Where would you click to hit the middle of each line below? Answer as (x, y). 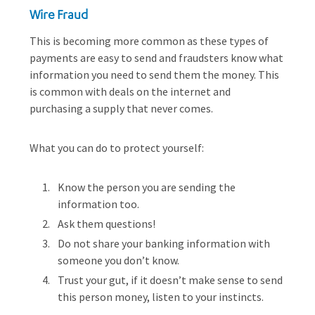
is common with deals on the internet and (130, 91)
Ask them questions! (107, 224)
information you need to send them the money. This (154, 75)
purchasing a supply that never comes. (121, 108)
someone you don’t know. (118, 260)
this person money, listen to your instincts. (161, 297)
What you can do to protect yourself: (117, 148)
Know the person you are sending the (147, 187)
